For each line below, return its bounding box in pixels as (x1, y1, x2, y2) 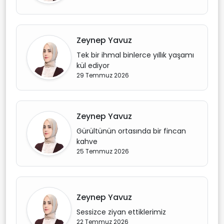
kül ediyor (76, 60, 109, 70)
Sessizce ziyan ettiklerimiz (76, 207, 166, 217)
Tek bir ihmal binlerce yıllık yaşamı (76, 49, 194, 60)
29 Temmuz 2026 (76, 70, 129, 79)
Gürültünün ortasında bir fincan (76, 125, 186, 136)
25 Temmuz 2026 (76, 146, 129, 155)
